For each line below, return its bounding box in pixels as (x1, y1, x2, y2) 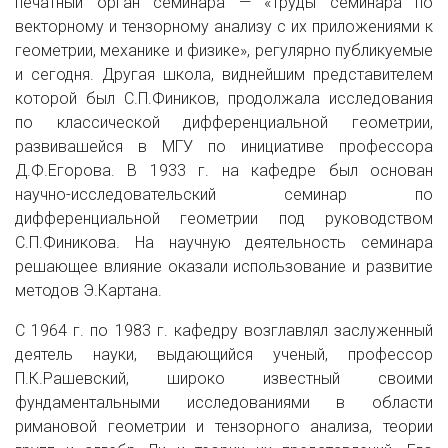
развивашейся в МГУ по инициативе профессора (15, 137, 433, 156)
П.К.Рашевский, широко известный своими (15, 369, 433, 388)
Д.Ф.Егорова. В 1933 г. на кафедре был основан (15, 161, 433, 180)
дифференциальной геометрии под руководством (15, 209, 433, 228)
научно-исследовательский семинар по (15, 185, 433, 204)
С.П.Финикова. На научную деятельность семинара (15, 233, 433, 252)
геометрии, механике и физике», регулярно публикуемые (15, 41, 433, 60)
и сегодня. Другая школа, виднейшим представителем (15, 65, 433, 84)
